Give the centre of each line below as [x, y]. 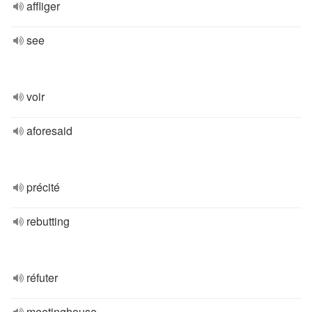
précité [43, 187]
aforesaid [49, 131]
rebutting [48, 221]
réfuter [42, 278]
